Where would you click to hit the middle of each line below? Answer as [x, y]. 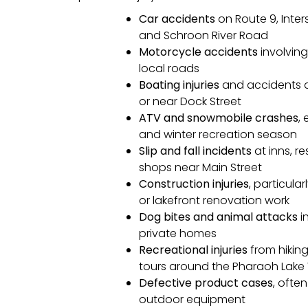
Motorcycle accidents [198, 52]
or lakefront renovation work [214, 200]
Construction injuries [194, 184]
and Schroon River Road [203, 35]
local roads [169, 68]
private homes [178, 233]
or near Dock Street [190, 101]
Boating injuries [179, 85]
